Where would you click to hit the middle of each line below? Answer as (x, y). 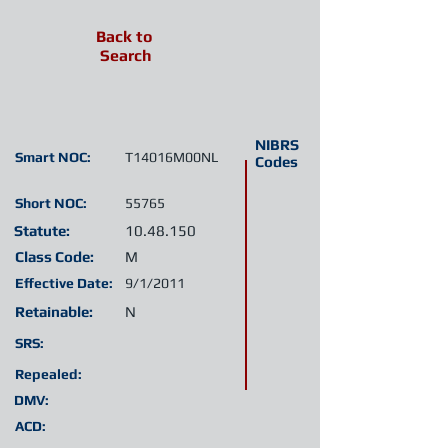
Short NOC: (51, 203)
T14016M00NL (171, 157)
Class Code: (54, 256)
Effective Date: (64, 283)
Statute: (42, 230)
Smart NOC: (53, 157)
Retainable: (54, 311)
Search (126, 55)
